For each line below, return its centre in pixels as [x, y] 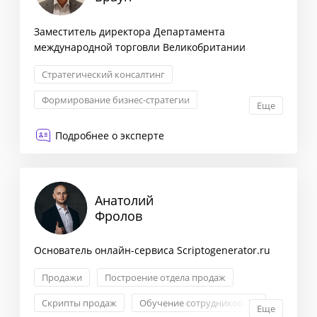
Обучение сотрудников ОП [199, 303]
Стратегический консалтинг [103, 74]
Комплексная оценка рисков [105, 150]
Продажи [62, 278]
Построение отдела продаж [165, 278]
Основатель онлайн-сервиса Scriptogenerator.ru [152, 250]
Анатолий [124, 201]
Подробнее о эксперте [110, 135]
